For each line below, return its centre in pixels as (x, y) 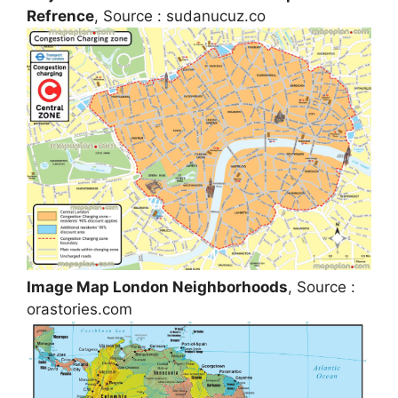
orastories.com (80, 309)
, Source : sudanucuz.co (180, 16)
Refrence (60, 16)
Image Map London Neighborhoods (157, 287)
